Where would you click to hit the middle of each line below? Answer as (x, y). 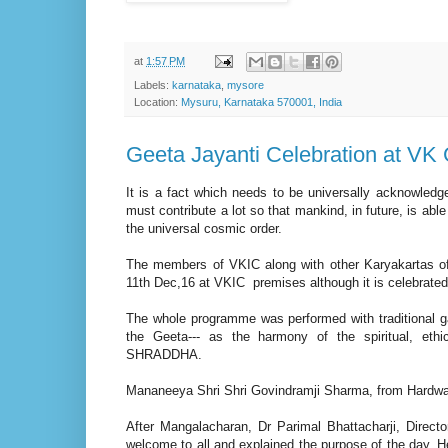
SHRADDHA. (164, 355)
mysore (245, 85)
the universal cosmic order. (204, 229)
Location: (157, 102)
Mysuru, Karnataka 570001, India (261, 102)
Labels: (153, 85)
